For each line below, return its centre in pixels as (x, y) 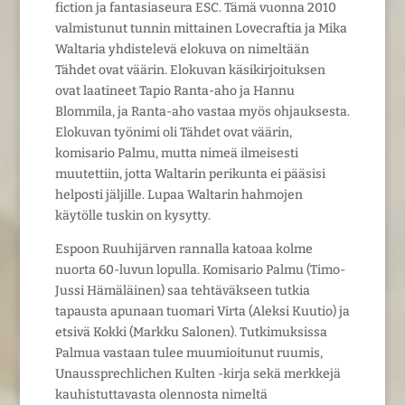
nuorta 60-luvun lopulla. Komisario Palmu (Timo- (200, 269)
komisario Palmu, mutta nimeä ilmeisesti (176, 153)
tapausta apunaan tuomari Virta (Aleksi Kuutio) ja (202, 311)
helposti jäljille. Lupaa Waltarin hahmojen (179, 194)
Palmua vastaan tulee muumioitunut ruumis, (188, 353)
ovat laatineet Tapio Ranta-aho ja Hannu (174, 90)
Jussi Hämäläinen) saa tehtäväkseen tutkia (182, 290)
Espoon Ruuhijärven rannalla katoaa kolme (184, 249)
